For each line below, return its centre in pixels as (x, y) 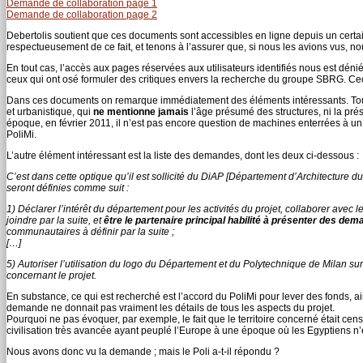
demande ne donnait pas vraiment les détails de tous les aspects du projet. (171, 307)
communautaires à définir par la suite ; (90, 231)
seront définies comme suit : (68, 188)
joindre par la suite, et (55, 220)
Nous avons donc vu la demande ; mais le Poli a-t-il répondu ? (143, 351)
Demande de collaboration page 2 (82, 14)
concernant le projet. (51, 275)
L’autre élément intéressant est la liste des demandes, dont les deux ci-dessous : (183, 155)
